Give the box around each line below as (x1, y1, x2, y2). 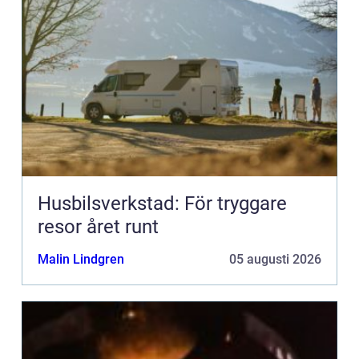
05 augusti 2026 (229, 252, 321, 268)
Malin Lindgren (38, 252, 124, 268)
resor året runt (38, 216, 159, 239)
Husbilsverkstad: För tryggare (38, 192, 287, 216)
